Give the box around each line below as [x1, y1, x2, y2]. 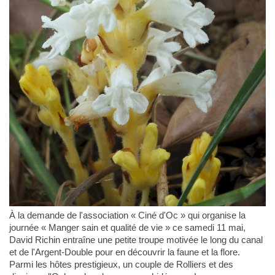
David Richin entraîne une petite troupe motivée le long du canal [9, 234, 263, 246]
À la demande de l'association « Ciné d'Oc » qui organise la [9, 210, 246, 221]
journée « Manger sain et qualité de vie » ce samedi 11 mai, [9, 222, 246, 233]
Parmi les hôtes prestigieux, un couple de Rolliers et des [9, 259, 233, 270]
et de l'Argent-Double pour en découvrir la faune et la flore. [9, 247, 240, 258]
